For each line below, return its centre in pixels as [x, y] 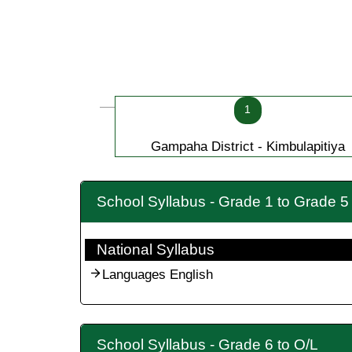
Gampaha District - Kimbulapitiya [247, 147]
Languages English [158, 275]
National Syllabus [156, 250]
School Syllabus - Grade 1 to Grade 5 [223, 202]
